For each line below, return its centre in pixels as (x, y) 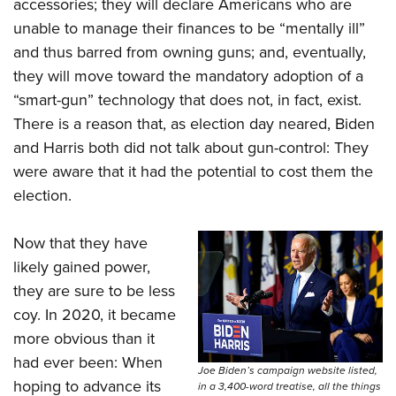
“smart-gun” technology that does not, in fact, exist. (187, 100)
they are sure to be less (94, 291)
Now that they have (80, 243)
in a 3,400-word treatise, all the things (289, 386)
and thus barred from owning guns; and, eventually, (190, 52)
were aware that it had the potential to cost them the (193, 171)
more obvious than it (84, 339)
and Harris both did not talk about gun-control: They (191, 148)
